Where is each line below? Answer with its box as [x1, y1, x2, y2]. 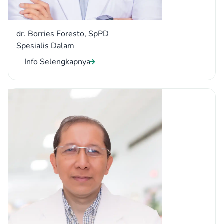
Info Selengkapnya [24, 56, 90, 67]
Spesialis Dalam [16, 40, 74, 51]
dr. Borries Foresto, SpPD [16, 28, 109, 39]
